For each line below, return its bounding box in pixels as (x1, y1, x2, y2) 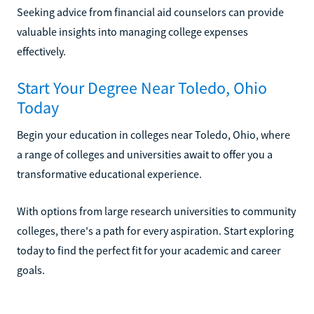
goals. (17, 262, 45, 277)
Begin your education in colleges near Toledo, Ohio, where (17, 127, 290, 142)
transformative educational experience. (17, 166, 202, 181)
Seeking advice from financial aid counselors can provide (17, 4, 284, 19)
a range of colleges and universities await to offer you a (17, 146, 273, 161)
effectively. (17, 43, 66, 58)
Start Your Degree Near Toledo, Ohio (17, 76, 267, 99)
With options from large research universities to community (17, 203, 296, 218)
